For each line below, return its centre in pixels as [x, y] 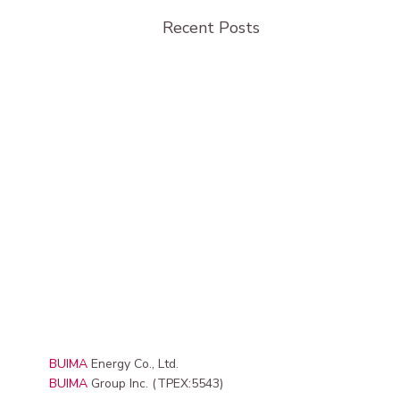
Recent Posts [211, 28]
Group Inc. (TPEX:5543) [155, 383]
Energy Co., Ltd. [133, 363]
